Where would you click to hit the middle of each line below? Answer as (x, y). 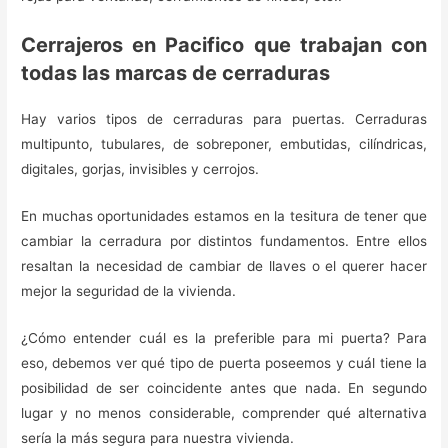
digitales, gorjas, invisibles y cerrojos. (140, 169)
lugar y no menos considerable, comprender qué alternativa (224, 412)
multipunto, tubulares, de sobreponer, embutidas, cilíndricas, (224, 144)
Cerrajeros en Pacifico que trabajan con (224, 45)
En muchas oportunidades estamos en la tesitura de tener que (224, 216)
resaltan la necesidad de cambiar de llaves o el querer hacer (224, 266)
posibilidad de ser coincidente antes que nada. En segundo (224, 387)
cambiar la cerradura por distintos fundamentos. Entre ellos (224, 241)
